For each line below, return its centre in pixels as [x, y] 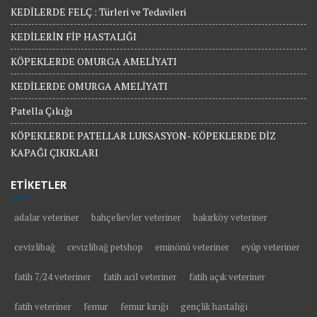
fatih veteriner [43, 307]
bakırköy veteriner [230, 218]
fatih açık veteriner [227, 277]
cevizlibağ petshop [105, 247]
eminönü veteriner [192, 247]
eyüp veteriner [271, 247]
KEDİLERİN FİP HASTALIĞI [74, 37]
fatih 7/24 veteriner [53, 277]
